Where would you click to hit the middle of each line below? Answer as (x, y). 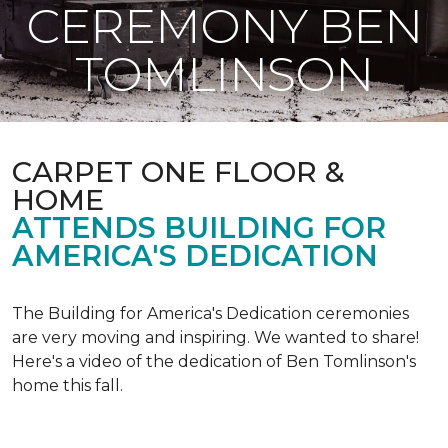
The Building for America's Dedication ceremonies (210, 313)
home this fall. (67, 385)
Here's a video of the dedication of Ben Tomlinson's (214, 361)
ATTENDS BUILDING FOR (199, 227)
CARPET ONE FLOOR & (178, 171)
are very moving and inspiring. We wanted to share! (215, 337)
